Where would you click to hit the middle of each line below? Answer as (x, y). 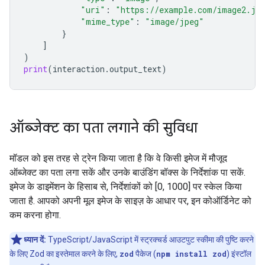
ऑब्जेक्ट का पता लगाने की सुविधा (104, 128)
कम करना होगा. (35, 215)
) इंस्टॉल (239, 254)
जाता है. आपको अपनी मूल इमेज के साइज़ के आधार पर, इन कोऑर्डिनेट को (130, 201)
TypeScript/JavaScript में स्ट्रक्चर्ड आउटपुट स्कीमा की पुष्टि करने (150, 240)
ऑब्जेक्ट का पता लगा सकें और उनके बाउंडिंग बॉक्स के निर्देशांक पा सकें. (127, 172)
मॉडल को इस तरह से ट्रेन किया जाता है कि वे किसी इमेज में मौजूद (118, 158)
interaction (79, 69)
